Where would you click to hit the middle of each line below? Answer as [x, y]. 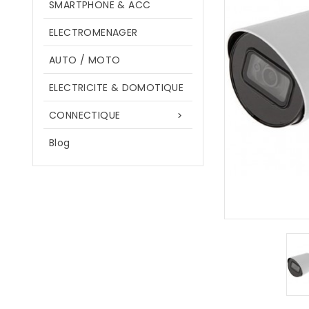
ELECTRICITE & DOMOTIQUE [117, 88]
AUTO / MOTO [85, 60]
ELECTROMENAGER [93, 32]
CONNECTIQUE [85, 115]
